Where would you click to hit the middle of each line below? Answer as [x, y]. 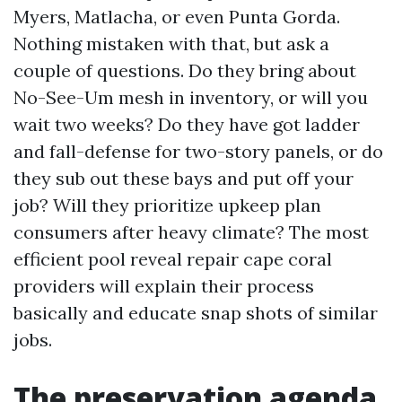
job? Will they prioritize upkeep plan [167, 205]
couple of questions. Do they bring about [185, 70]
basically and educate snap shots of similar [196, 313]
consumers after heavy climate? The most [191, 232]
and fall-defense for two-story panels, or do [198, 151]
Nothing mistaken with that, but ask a [171, 44]
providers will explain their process [164, 286]
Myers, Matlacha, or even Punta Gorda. [177, 17]
